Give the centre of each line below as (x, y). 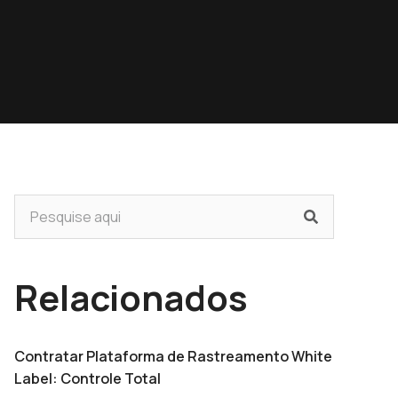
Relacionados (131, 297)
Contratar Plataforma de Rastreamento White (173, 356)
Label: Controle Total (88, 378)
